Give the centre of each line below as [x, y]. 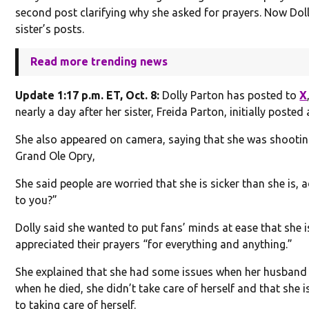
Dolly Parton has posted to [230, 96]
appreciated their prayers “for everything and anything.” [154, 245]
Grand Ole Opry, [56, 156]
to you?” [37, 200]
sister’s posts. [50, 29]
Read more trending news [99, 62]
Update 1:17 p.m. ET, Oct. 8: [88, 96]
